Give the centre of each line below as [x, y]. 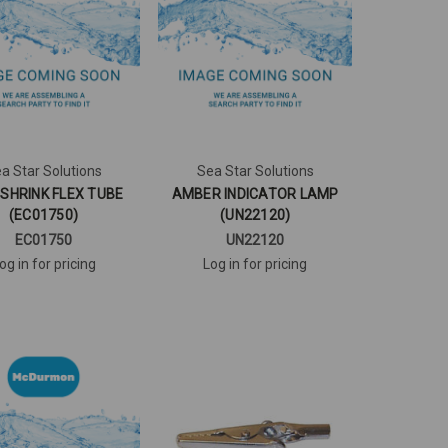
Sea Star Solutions [255, 170]
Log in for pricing [255, 263]
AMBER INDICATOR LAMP [255, 193]
